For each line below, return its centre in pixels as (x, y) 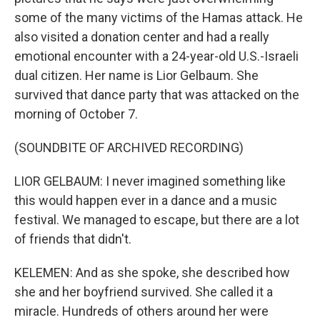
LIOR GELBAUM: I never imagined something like (150, 181)
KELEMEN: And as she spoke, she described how (152, 272)
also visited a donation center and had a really (142, 37)
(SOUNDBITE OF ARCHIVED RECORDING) (129, 147)
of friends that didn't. (73, 239)
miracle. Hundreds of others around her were (141, 311)
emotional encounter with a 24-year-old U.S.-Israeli (156, 56)
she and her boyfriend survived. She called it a (144, 292)
